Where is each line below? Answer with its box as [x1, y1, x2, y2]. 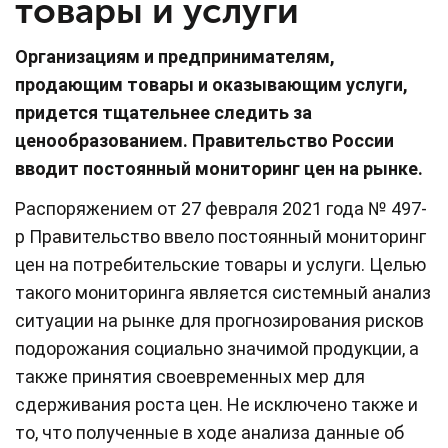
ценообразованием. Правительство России [15, 129, 394, 151]
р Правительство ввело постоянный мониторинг [15, 225, 426, 247]
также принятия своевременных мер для [15, 365, 365, 387]
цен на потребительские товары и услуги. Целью [15, 253, 426, 275]
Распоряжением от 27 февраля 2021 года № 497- [15, 197, 427, 219]
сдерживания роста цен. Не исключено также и [15, 393, 418, 415]
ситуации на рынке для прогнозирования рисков [15, 309, 424, 331]
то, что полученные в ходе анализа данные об [15, 421, 404, 443]
